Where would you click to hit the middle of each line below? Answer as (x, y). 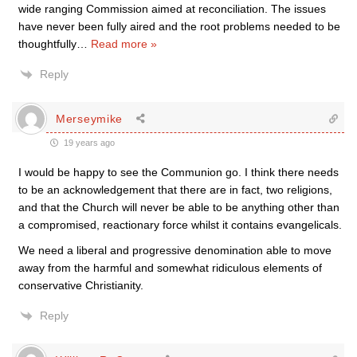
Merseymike (89, 118)
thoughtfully (47, 44)
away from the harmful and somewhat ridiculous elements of (170, 268)
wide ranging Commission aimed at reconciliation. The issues (172, 9)
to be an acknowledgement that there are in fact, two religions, (175, 190)
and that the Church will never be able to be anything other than (179, 207)
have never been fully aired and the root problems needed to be (179, 26)
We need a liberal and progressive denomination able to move (175, 250)
